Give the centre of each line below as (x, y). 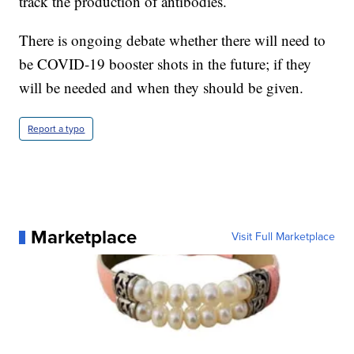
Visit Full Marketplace (283, 237)
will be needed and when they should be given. (162, 88)
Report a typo (56, 129)
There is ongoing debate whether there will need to (173, 40)
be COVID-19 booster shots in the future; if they (166, 64)
